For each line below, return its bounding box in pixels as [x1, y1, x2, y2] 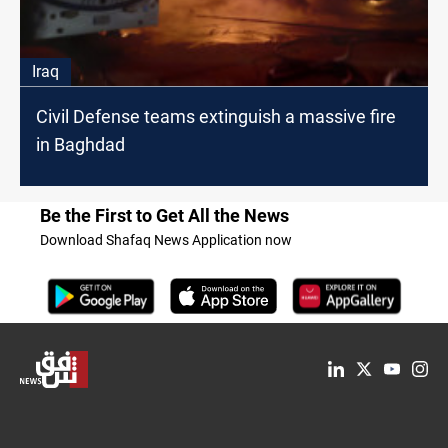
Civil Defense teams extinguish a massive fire [36, 105, 396, 127]
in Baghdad [36, 133, 125, 155]
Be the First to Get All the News [40, 204, 289, 226]
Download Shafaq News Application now [40, 231, 292, 248]
